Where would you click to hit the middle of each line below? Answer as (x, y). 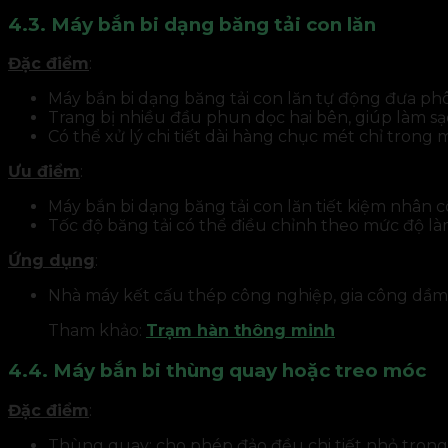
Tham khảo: (97, 331)
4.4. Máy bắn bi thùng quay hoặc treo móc (217, 371)
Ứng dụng (51, 261)
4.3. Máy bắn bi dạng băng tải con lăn (192, 24)
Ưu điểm (44, 172)
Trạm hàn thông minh (240, 331)
